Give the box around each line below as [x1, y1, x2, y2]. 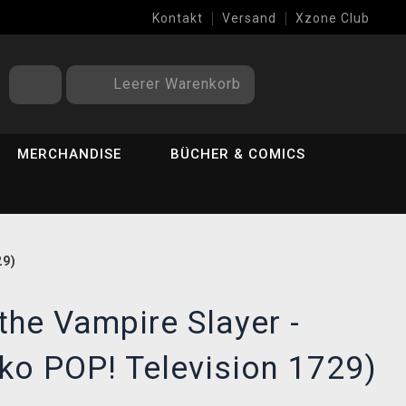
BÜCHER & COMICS [170, 146, 306, 162]
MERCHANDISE [17, 146, 122, 162]
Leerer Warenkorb [113, 74, 241, 92]
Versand [222, 11, 276, 25]
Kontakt [152, 11, 203, 25]
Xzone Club [295, 11, 370, 25]
